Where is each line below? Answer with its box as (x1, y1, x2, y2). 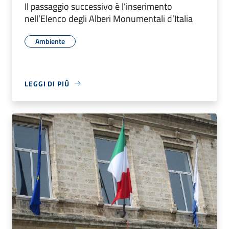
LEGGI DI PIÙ (25, 78, 70, 89)
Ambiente (35, 35, 65, 47)
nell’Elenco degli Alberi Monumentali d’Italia (25, 11, 193, 26)
